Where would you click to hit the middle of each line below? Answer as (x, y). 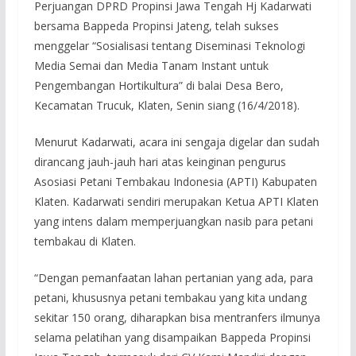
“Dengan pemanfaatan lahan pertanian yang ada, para (173, 277)
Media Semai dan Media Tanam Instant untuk (151, 65)
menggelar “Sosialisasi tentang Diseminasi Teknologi (169, 45)
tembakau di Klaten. (85, 241)
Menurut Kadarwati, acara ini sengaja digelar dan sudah (176, 141)
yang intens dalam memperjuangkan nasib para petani (173, 221)
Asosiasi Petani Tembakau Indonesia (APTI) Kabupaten (175, 181)
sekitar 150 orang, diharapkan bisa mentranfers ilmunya (177, 317)
